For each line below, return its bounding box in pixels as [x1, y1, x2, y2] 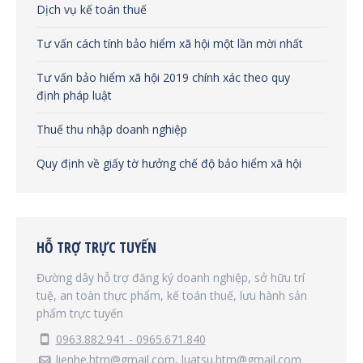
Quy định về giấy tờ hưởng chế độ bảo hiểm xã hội [36, 156, 301, 171]
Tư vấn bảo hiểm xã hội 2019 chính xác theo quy [36, 70, 290, 85]
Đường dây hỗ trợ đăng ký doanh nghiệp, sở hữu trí [36, 270, 305, 285]
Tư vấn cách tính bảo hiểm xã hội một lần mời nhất [36, 36, 303, 51]
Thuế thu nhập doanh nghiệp [36, 122, 187, 137]
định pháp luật [36, 88, 112, 103]
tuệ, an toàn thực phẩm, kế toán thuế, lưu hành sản [36, 288, 307, 303]
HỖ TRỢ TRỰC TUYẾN [36, 237, 156, 257]
